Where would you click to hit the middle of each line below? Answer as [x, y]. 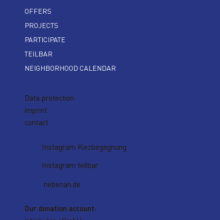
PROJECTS [41, 26]
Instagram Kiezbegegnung [84, 147]
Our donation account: [62, 208]
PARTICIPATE [45, 40]
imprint [36, 110]
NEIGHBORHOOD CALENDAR [70, 68]
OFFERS [38, 11]
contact [36, 123]
